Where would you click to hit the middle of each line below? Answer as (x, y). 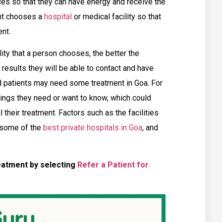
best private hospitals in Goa (93, 128)
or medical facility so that (117, 16)
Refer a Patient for (113, 165)
